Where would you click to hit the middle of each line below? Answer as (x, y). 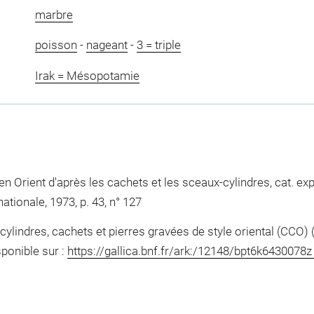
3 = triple (158, 45)
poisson (56, 45)
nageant (107, 45)
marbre (54, 14)
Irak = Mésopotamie (87, 75)
